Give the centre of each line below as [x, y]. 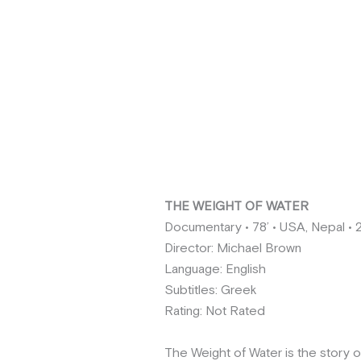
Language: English [215, 269]
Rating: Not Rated [215, 311]
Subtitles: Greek [211, 290]
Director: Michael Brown [233, 248]
